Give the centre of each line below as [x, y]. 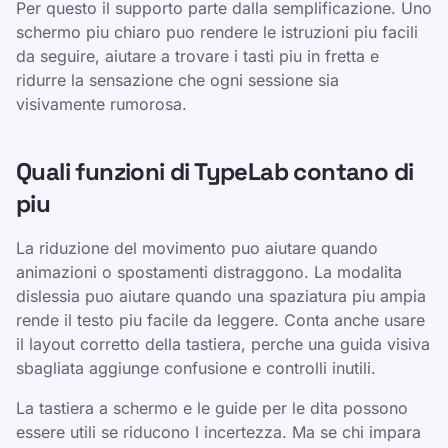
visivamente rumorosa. [101, 104]
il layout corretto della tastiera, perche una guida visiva [223, 344]
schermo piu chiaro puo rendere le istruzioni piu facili [217, 32]
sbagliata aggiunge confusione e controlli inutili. [196, 368]
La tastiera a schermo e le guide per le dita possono [212, 408]
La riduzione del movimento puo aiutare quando [197, 248]
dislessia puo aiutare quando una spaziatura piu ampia [221, 296]
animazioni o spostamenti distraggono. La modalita [209, 272]
